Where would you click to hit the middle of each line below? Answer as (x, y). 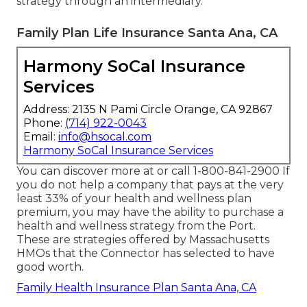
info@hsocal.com (105, 136)
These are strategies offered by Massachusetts (143, 239)
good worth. (50, 267)
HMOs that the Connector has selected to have (146, 253)
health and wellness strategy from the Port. (136, 225)
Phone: (44, 123)
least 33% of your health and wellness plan (134, 198)
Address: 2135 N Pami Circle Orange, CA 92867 (148, 109)
